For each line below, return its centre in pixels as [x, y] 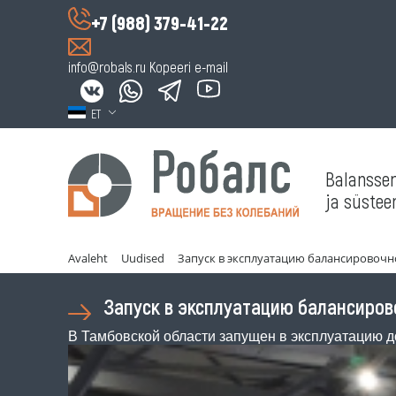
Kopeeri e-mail [189, 67]
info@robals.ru [107, 67]
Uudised [143, 258]
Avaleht [88, 258]
